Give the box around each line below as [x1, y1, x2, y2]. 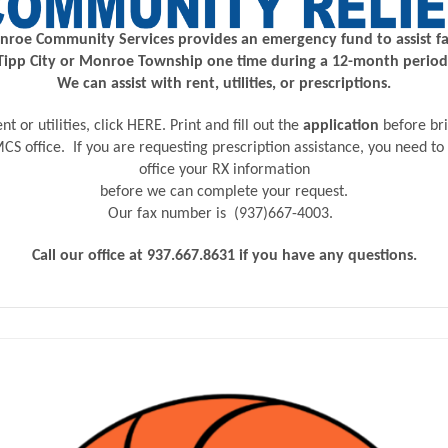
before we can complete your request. [100, 183, 348, 200]
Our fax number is [107, 205, 234, 222]
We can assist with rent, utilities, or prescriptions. [57, 75, 391, 92]
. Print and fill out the [162, 117, 299, 134]
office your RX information [138, 161, 310, 178]
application [303, 117, 379, 134]
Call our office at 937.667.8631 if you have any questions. [31, 247, 417, 264]
